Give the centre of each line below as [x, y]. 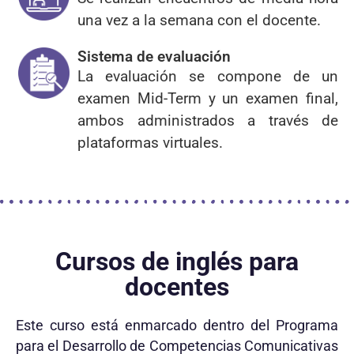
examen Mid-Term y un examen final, [208, 99]
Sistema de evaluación [154, 57]
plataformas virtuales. [150, 143]
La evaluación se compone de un [208, 77]
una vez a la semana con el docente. [199, 21]
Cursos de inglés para [177, 262]
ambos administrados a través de [208, 121]
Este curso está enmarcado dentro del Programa [177, 326]
